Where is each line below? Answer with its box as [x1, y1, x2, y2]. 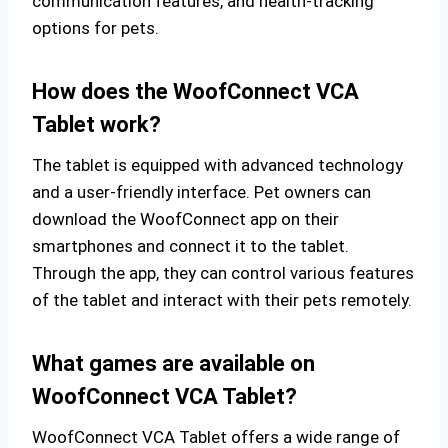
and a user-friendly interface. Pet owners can [32, 182, 371, 202]
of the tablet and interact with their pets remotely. [32, 290, 412, 310]
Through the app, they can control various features [32, 263, 414, 283]
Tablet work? [32, 112, 161, 137]
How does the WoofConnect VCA [32, 79, 359, 104]
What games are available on [32, 351, 315, 376]
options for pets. [32, 18, 159, 38]
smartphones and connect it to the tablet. [32, 236, 349, 256]
